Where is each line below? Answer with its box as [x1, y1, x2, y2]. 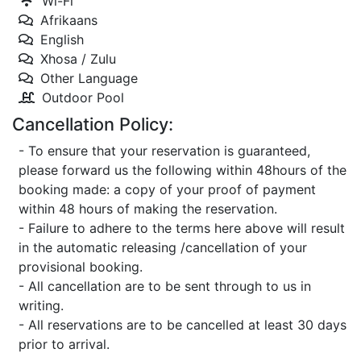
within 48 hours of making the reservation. [19, 201, 277, 217]
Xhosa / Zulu [40, 51, 116, 67]
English [40, 31, 84, 48]
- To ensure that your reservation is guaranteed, [19, 143, 310, 159]
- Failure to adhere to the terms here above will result [19, 220, 345, 236]
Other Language [40, 70, 138, 86]
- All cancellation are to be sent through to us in [19, 278, 311, 294]
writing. [19, 297, 64, 313]
